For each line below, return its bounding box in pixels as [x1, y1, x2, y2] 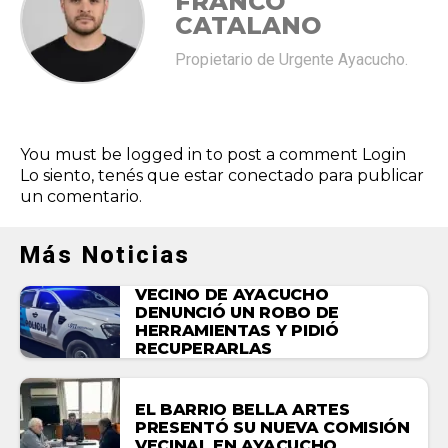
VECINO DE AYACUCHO [135, 285, 329, 304]
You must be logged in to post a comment [20, 145, 362, 164]
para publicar [314, 166, 424, 185]
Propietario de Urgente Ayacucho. [175, 50, 408, 69]
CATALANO [175, 11, 321, 40]
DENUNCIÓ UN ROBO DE [135, 303, 339, 322]
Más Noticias [20, 241, 191, 269]
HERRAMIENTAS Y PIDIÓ [135, 321, 339, 340]
